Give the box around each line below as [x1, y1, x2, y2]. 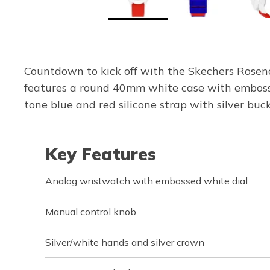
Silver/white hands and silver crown [45, 236, 204, 248]
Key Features [45, 143, 156, 165]
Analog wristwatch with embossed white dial [45, 174, 248, 187]
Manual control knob [45, 205, 136, 218]
